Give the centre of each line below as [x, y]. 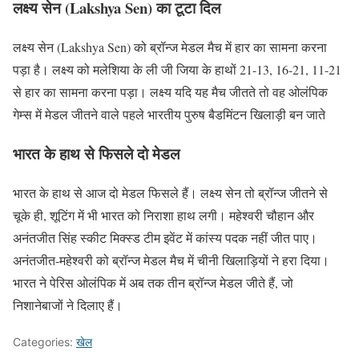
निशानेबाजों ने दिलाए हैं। [68, 305]
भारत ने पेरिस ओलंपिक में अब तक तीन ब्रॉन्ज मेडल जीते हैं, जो [153, 282]
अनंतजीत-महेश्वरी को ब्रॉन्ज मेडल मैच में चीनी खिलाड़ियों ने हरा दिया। [171, 260]
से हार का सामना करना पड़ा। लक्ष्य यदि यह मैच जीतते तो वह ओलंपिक [170, 92]
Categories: [44, 341]
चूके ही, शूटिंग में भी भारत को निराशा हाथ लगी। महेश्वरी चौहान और [163, 215]
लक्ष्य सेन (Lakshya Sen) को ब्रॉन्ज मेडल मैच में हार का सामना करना [170, 47]
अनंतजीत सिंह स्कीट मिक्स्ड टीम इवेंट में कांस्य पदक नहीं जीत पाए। [165, 237]
